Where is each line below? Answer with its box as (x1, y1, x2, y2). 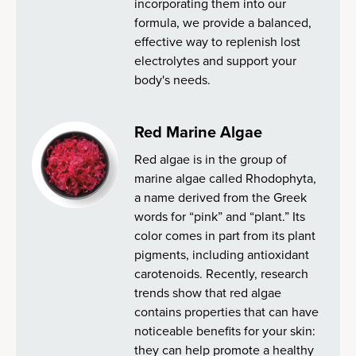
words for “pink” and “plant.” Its (134, 207, 306, 226)
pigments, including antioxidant (134, 246, 310, 264)
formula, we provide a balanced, (134, 14, 312, 32)
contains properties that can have (134, 303, 319, 321)
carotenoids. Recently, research (134, 265, 309, 283)
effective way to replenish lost (134, 33, 301, 51)
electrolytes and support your (134, 52, 297, 70)
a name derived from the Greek (134, 188, 308, 207)
